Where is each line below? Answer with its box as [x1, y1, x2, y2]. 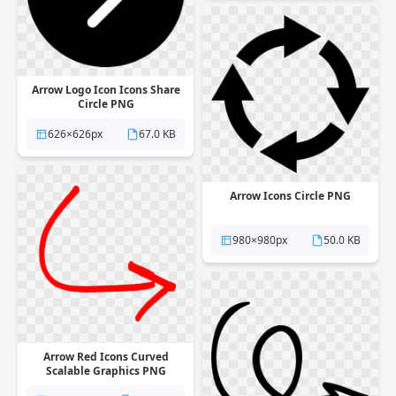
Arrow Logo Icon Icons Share [31, 82, 180, 97]
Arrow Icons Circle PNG [230, 188, 351, 203]
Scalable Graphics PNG [45, 362, 166, 378]
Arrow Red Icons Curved [42, 348, 169, 364]
